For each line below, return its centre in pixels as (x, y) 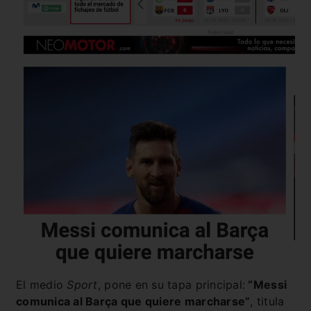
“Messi (266, 284)
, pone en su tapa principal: (171, 284)
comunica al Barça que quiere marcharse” (133, 301)
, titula (267, 301)
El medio (42, 284)
